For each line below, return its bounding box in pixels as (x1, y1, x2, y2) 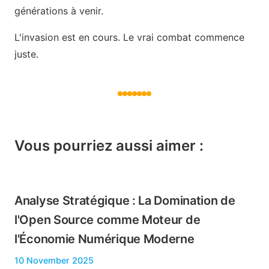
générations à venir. (14, 5, 103, 17)
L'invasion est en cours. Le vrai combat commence (14, 31, 244, 44)
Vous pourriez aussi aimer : (14, 137, 204, 155)
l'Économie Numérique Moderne (14, 232, 195, 247)
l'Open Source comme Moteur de (14, 213, 201, 228)
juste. (14, 48, 38, 61)
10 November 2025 (14, 255, 94, 266)
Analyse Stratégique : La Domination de (14, 193, 235, 208)
